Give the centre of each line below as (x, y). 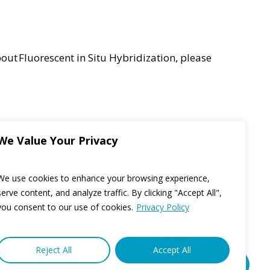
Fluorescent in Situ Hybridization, (99, 58)
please (196, 58)
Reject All (53, 250)
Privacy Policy (163, 207)
